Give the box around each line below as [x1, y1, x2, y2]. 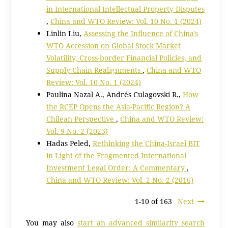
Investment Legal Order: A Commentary [46, 162, 187, 173]
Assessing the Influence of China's [83, 28, 198, 38]
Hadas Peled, [46, 138, 93, 148]
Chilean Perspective [46, 113, 116, 124]
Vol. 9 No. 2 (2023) [46, 126, 108, 136]
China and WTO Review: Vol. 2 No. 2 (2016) [46, 175, 193, 185]
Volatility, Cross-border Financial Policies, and [46, 52, 202, 63]
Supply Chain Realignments [46, 65, 142, 75]
